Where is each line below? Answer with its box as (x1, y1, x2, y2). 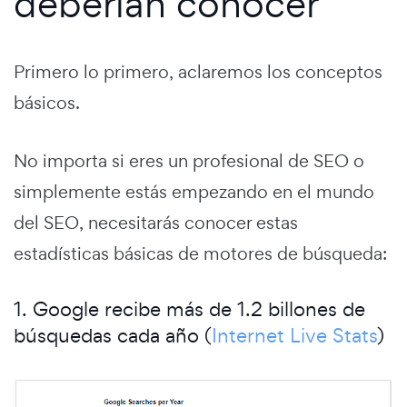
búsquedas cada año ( (14, 322, 212, 348)
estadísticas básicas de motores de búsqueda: (14, 241, 387, 265)
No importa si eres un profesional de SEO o (14, 148, 364, 173)
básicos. (14, 90, 80, 114)
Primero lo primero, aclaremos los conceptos (14, 59, 382, 84)
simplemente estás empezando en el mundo (14, 179, 374, 203)
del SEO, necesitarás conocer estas (14, 210, 298, 234)
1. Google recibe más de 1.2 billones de (14, 295, 365, 322)
